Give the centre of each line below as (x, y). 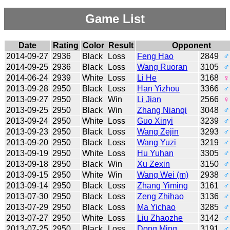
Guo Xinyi (155, 121)
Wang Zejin (158, 131)
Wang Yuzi (157, 142)
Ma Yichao (157, 207)
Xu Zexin (154, 164)
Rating (65, 45)
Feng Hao (156, 56)
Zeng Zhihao (161, 196)
